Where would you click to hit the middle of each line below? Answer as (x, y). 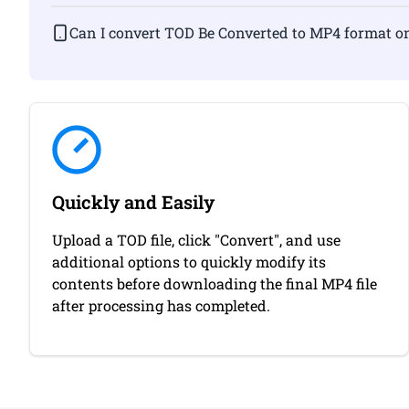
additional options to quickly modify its (189, 262)
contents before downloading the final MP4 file (215, 283)
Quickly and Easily (133, 202)
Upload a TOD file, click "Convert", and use (196, 240)
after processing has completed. (161, 305)
